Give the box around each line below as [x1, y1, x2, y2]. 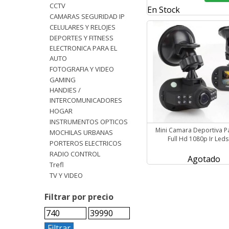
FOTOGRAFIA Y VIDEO [53, 64, 114, 74]
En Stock [147, 4, 180, 16]
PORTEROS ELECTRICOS [54, 139, 122, 148]
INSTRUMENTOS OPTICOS [51, 117, 128, 127]
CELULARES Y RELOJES [54, 22, 116, 32]
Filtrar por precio [44, 191, 113, 203]
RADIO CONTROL [54, 149, 100, 159]
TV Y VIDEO [53, 171, 83, 180]
